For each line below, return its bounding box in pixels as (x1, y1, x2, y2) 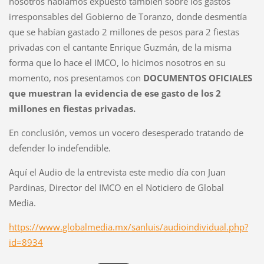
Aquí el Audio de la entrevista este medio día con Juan (8, 166, 226, 179)
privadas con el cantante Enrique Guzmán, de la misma (8, 41, 232, 54)
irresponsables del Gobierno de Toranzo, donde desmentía (8, 11, 247, 23)
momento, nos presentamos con (8, 72, 141, 84)
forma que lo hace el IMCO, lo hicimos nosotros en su (8, 57, 226, 69)
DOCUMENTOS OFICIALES (140, 72, 252, 84)
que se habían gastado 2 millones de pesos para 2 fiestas (8, 26, 239, 38)
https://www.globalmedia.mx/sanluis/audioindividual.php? (8, 221, 248, 233)
